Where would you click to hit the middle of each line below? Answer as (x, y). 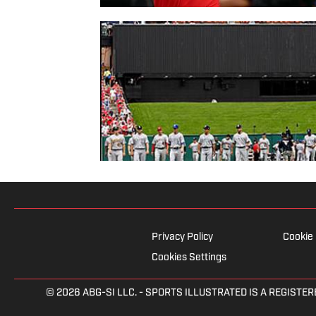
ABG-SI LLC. (109, 293)
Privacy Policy (182, 238)
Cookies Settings (189, 258)
